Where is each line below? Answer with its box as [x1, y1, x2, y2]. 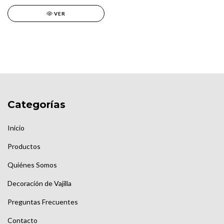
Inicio [7, 123, 24, 132]
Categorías [7, 98, 65, 110]
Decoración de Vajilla [7, 179, 71, 188]
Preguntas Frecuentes [7, 197, 78, 206]
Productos [7, 142, 40, 151]
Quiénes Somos [7, 160, 57, 169]
